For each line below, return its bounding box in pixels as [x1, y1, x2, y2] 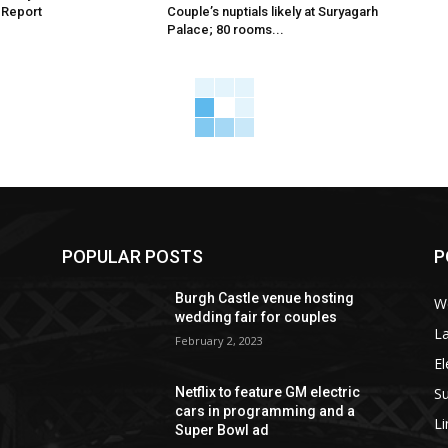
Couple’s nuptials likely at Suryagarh [167, 4, 379, 20]
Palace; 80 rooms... [167, 22, 285, 38]
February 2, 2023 [175, 333, 264, 349]
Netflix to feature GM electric [175, 384, 361, 401]
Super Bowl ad [175, 422, 270, 439]
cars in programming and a [175, 403, 356, 420]
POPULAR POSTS [62, 246, 203, 268]
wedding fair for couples [175, 309, 338, 326]
